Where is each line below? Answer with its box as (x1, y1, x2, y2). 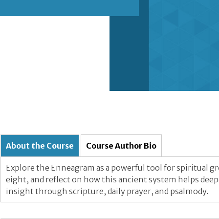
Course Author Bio (86, 141, 156, 151)
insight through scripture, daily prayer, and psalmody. (6, 186, 208, 196)
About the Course (6, 141, 74, 151)
